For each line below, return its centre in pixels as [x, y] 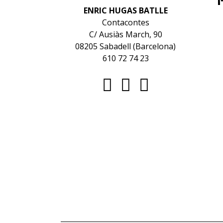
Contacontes [125, 23]
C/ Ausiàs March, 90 [125, 35]
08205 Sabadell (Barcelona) [125, 47]
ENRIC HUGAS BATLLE [125, 11]
